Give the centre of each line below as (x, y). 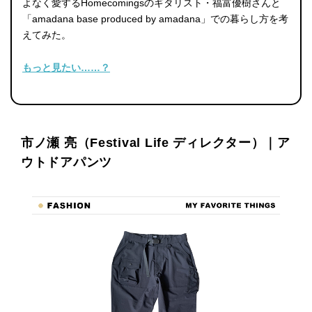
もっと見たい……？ (66, 67)
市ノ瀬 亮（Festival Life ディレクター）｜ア (156, 142)
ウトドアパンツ (67, 162)
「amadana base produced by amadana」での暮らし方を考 (155, 18)
